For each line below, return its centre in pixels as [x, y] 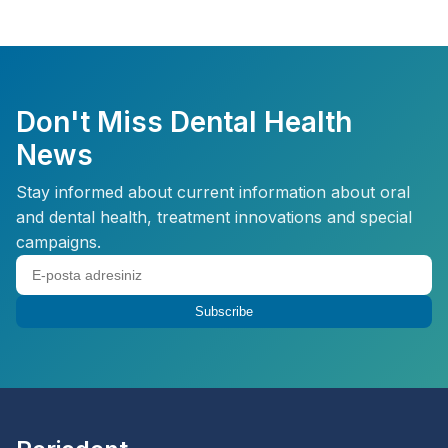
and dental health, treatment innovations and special [214, 217]
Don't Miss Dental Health [184, 122]
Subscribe [224, 311]
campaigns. [58, 242]
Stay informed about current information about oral [213, 192]
